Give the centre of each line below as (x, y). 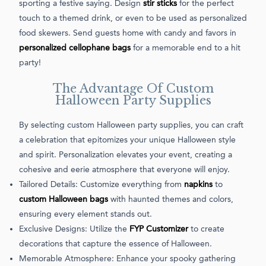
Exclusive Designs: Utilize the (74, 229)
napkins (198, 184)
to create (206, 229)
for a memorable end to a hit (186, 48)
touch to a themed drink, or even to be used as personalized (133, 18)
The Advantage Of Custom (133, 88)
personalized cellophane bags (75, 48)
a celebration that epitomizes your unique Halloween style (127, 140)
